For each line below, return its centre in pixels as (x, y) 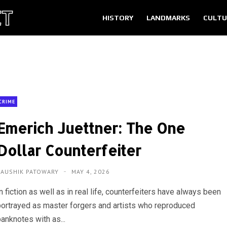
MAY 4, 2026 (91, 171)
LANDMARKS (168, 18)
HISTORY (118, 18)
